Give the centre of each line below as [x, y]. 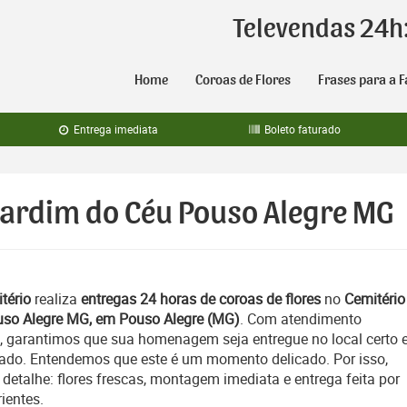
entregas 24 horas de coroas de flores [201, 299]
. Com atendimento [301, 319]
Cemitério [375, 299]
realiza [56, 299]
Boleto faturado [302, 129]
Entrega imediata [115, 129]
